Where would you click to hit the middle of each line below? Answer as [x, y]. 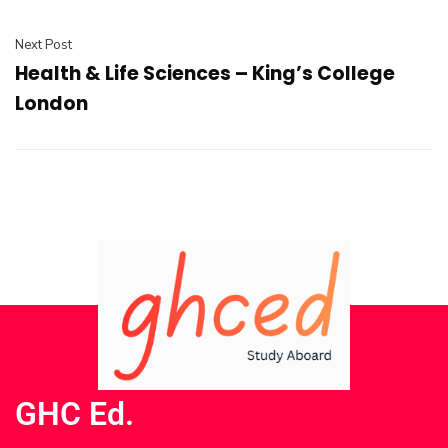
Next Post [43, 45]
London [51, 103]
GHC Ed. [74, 414]
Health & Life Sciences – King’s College [205, 73]
